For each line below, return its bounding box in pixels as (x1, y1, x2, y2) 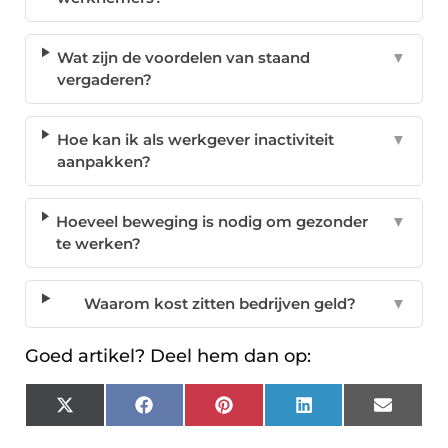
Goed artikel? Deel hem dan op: (25, 345, 311, 368)
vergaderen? (57, 70, 153, 90)
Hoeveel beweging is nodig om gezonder (56, 212, 369, 232)
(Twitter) (72, 417, 136, 437)
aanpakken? (56, 152, 151, 172)
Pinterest (231, 402, 301, 422)
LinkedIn (311, 402, 378, 422)
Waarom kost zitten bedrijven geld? (84, 294, 357, 314)
